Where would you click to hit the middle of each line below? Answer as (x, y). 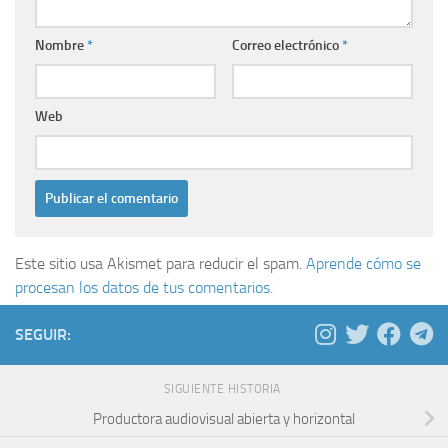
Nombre (61, 46)
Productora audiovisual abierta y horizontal (224, 419)
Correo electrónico (286, 46)
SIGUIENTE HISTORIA (224, 389)
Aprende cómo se (363, 264)
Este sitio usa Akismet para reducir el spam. (160, 264)
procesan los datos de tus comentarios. (144, 288)
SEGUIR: (43, 335)
